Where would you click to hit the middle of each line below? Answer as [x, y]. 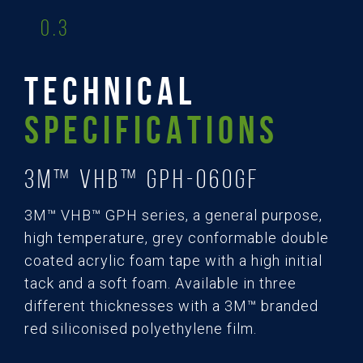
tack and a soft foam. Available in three [160, 284]
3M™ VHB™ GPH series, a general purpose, [173, 216]
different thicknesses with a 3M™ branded [171, 306]
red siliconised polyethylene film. [141, 329]
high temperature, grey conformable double [177, 238]
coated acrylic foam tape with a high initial [173, 261]
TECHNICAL [110, 92]
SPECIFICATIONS [152, 130]
